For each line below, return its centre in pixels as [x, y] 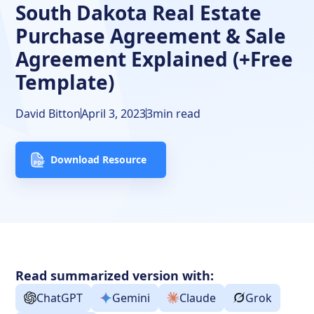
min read [177, 113]
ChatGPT [60, 298]
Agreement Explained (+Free [155, 59]
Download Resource [99, 159]
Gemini [131, 298]
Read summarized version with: [115, 275]
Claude [198, 298]
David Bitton [48, 113]
